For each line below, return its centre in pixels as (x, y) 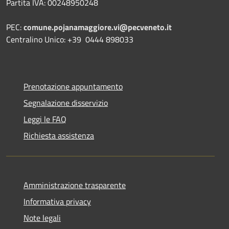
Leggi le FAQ (45, 119)
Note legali (42, 217)
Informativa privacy (57, 201)
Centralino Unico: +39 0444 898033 (70, 39)
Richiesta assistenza (59, 135)
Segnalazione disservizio (66, 102)
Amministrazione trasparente (75, 185)
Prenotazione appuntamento (73, 86)
